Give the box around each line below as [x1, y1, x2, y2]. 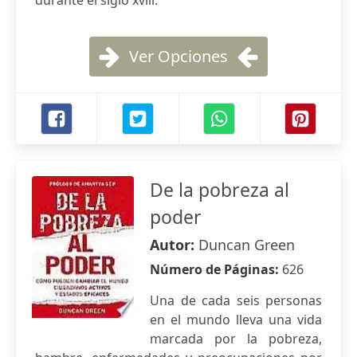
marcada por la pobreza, [150, 330, 322, 347]
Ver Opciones [129, 45, 228, 67]
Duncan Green [198, 235, 295, 254]
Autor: [150, 235, 198, 254]
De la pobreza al [150, 177, 289, 202]
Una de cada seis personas [150, 292, 322, 309]
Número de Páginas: [150, 261, 282, 278]
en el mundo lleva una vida [150, 311, 322, 328]
